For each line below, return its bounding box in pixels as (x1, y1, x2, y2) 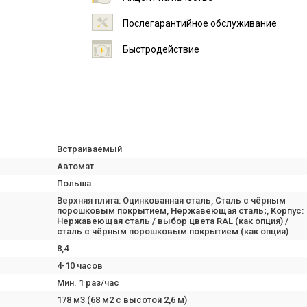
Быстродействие (123, 44, 199, 55)
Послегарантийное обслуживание (123, 18, 277, 29)
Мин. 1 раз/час (57, 278, 119, 288)
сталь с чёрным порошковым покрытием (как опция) (57, 226, 288, 236)
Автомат (57, 161, 94, 171)
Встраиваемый (57, 144, 122, 154)
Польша (57, 178, 91, 188)
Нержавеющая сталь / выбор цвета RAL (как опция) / (57, 216, 288, 226)
